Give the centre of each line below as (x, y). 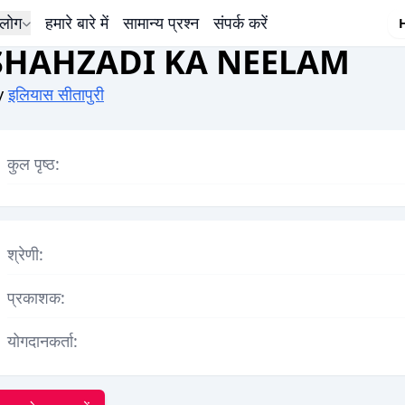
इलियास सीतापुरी (56, 94)
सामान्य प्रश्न (160, 23)
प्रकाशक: (36, 297)
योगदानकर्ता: (42, 341)
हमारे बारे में (76, 23)
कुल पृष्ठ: (33, 164)
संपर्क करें (240, 23)
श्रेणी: (25, 254)
